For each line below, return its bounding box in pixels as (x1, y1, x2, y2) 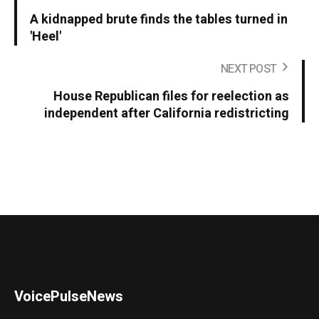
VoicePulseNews (14, 286, 124, 308)
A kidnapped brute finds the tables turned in (30, 10, 288, 30)
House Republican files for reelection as (53, 87, 289, 107)
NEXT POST (221, 61, 276, 78)
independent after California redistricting (44, 104, 289, 124)
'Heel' (30, 27, 61, 47)
